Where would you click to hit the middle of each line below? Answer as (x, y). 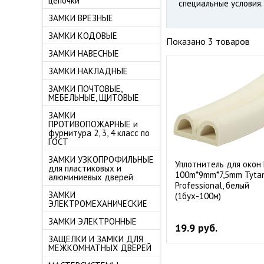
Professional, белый (212, 185)
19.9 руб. (196, 228)
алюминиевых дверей (91, 177)
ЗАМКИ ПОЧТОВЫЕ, (85, 89)
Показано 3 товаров (208, 41)
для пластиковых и (85, 168)
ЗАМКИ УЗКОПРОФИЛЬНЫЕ (101, 159)
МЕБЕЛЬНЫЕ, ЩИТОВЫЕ (94, 98)
